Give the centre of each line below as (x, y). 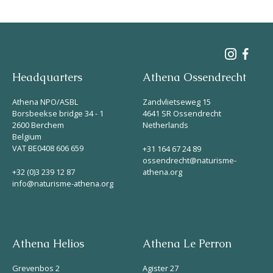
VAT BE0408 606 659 (48, 148)
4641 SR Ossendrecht (182, 114)
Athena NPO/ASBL (45, 102)
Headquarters (47, 78)
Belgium (27, 137)
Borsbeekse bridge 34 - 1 (58, 114)
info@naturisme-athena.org (63, 184)
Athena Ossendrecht (194, 78)
